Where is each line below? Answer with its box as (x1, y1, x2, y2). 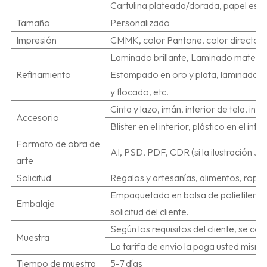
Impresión (15, 34, 57, 46)
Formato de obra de (15, 138, 100, 150)
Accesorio (15, 111, 59, 124)
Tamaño (15, 17, 50, 29)
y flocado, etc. (110, 86, 169, 98)
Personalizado (110, 17, 170, 29)
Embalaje (15, 197, 55, 210)
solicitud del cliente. (110, 206, 189, 218)
